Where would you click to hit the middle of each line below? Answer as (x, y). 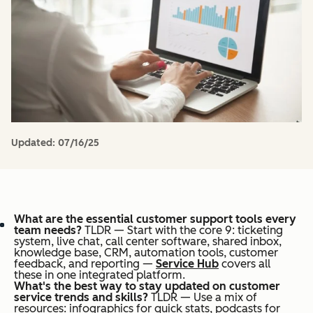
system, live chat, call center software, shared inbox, (148, 241)
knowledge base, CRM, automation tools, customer (146, 252)
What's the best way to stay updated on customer (147, 286)
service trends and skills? (81, 297)
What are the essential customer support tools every (155, 219)
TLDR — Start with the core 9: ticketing (182, 230)
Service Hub (187, 263)
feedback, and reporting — (85, 263)
